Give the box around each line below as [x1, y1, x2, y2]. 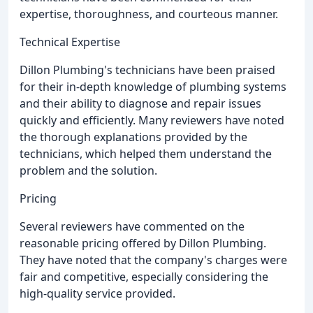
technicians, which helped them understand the [20, 145, 272, 161]
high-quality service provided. [20, 285, 175, 301]
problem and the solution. [20, 162, 157, 178]
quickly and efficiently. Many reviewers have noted [20, 112, 284, 128]
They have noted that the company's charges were [20, 252, 287, 268]
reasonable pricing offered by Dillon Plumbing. [20, 235, 266, 251]
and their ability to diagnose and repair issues [20, 95, 261, 111]
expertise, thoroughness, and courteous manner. [20, 6, 278, 22]
